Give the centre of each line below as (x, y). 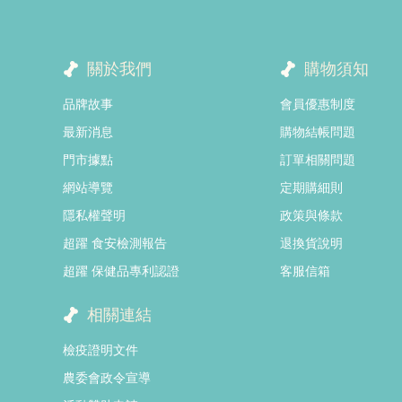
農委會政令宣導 (106, 377)
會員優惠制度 (317, 104)
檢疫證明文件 (100, 350)
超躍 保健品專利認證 (121, 271)
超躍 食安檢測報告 (114, 243)
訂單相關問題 (317, 159)
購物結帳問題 (317, 131)
